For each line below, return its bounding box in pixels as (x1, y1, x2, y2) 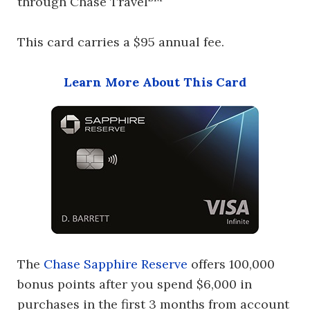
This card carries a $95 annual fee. (17, 34, 224, 50)
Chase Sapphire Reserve (44, 256, 188, 272)
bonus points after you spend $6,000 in (17, 276, 252, 292)
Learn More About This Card (64, 74, 246, 90)
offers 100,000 (188, 256, 275, 272)
